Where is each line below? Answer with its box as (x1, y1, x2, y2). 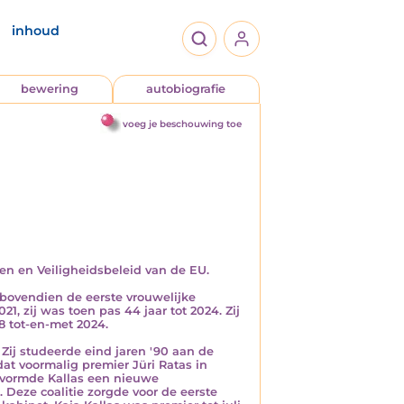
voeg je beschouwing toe (123, 118, 242, 130)
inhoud (12, 23, 60, 39)
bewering (20, 82, 78, 96)
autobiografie (146, 82, 226, 96)
